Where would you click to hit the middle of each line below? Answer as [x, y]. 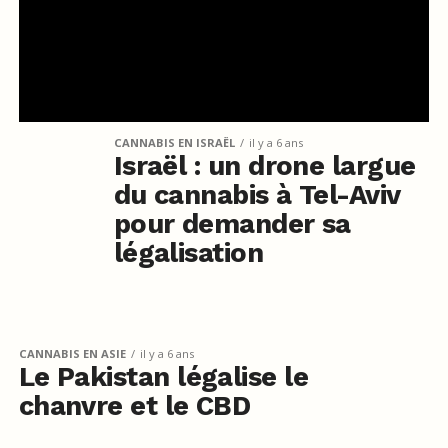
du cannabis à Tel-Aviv [256, 194]
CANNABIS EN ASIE [72, 353]
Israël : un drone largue [264, 165]
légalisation [188, 252]
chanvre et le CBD [134, 405]
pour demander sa [232, 223]
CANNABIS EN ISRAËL [174, 142]
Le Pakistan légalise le [163, 376]
